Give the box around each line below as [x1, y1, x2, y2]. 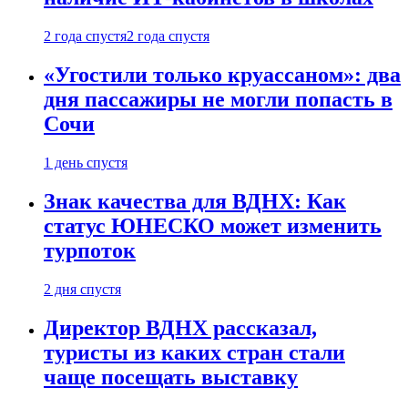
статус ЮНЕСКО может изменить [44, 213, 382, 238]
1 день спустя [44, 154, 127, 170]
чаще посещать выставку [44, 364, 298, 389]
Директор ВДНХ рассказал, [44, 315, 317, 340]
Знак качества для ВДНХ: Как [44, 189, 346, 213]
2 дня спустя [44, 280, 121, 297]
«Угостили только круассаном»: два [44, 63, 401, 87]
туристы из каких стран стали [44, 340, 345, 364]
